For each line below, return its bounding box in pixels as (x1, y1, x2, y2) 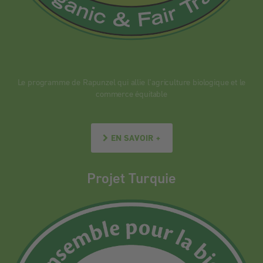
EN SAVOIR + (110, 132, 161, 143)
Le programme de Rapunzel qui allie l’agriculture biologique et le (17, 76, 246, 87)
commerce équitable (96, 88, 167, 99)
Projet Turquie (87, 168, 176, 186)
